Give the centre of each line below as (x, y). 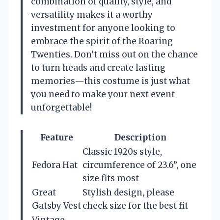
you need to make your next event (103, 94)
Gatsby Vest (56, 206)
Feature (57, 137)
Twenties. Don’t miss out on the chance (114, 54)
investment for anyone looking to (103, 28)
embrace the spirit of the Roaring (102, 41)
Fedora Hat (55, 165)
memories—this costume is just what (110, 81)
